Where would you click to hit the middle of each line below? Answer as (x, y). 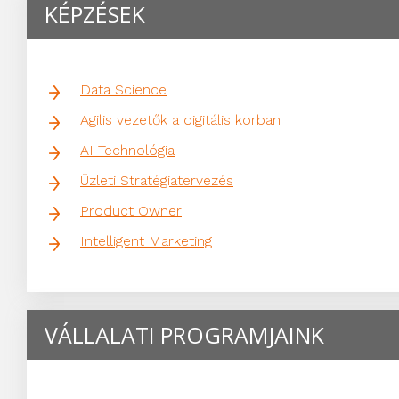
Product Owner (131, 211)
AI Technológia (127, 151)
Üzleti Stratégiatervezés (157, 181)
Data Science (123, 90)
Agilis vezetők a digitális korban (180, 120)
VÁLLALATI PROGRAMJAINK (184, 335)
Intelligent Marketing (146, 241)
